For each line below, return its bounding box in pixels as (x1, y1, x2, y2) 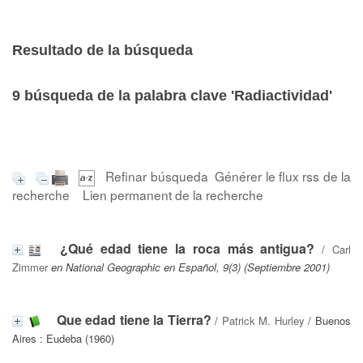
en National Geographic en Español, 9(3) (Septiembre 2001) (51, 258, 330, 275)
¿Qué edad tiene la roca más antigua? (59, 238, 315, 258)
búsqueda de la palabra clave (20, 88, 231, 104)
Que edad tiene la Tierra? (56, 310, 211, 329)
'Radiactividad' (231, 88, 332, 104)
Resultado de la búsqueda (12, 42, 193, 58)
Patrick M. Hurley (221, 312, 305, 328)
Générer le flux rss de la (215, 167, 352, 185)
